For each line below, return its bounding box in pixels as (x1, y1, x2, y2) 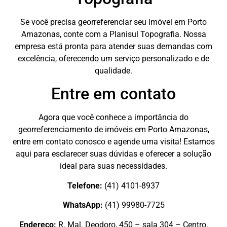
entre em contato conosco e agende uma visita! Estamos (12, 137, 215, 147)
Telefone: (67, 180, 102, 191)
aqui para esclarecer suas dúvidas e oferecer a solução (16, 149, 211, 159)
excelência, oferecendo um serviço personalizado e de (18, 53, 209, 63)
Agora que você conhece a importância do (39, 112, 188, 123)
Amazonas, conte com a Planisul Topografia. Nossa (21, 29, 206, 39)
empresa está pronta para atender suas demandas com (15, 41, 212, 51)
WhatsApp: (62, 200, 103, 210)
